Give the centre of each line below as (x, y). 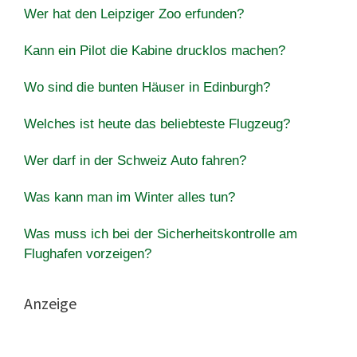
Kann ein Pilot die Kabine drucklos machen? (155, 50)
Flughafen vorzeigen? (88, 253)
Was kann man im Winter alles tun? (129, 197)
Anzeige (50, 303)
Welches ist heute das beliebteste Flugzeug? (157, 124)
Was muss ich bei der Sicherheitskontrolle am (161, 233)
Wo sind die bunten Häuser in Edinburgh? (147, 87)
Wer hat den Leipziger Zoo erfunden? (134, 14)
